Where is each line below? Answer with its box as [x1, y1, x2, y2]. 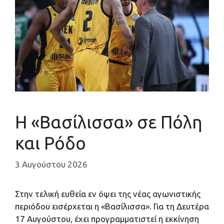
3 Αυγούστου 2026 [15, 159, 87, 169]
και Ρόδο [15, 133, 86, 153]
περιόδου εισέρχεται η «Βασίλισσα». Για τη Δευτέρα [15, 201, 209, 211]
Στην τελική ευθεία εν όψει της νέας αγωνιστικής [15, 188, 200, 198]
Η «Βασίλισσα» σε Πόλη [15, 112, 202, 132]
